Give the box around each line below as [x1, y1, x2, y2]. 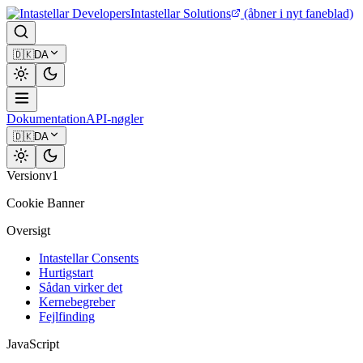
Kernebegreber [39, 295, 115, 309]
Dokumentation [6, 112, 86, 126]
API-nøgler [86, 112, 143, 126]
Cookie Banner [6, 196, 84, 210]
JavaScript [6, 337, 59, 351]
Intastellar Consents [39, 251, 139, 265]
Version [6, 169, 45, 182]
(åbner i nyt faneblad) [244, 6, 353, 20]
